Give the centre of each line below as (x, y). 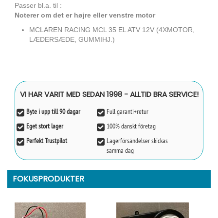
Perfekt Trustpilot (47, 141)
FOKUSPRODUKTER (48, 179)
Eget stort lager (45, 126)
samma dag (120, 150)
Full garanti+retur (127, 111)
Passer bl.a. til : (38, 5)
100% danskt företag (131, 126)
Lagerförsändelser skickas (137, 141)
